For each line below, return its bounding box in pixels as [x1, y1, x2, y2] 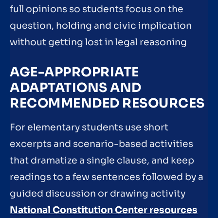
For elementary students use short [10, 121, 168, 133]
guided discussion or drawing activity [10, 187, 185, 200]
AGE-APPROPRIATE [10, 64, 139, 80]
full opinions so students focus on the [10, 3, 183, 16]
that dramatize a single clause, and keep [10, 154, 194, 166]
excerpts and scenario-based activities [10, 138, 193, 150]
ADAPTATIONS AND [10, 79, 142, 96]
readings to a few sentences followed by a [10, 171, 203, 183]
